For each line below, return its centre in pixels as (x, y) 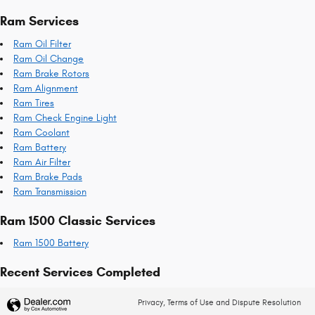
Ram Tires (34, 103)
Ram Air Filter (42, 162)
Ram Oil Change (49, 58)
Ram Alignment (46, 88)
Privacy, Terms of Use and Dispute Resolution (219, 302)
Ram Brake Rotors (51, 73)
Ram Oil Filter (42, 44)
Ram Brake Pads (48, 176)
